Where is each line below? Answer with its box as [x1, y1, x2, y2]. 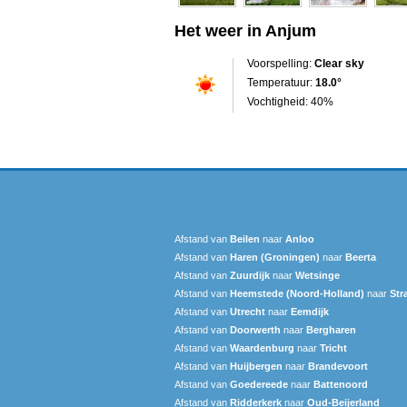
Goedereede [230, 378, 288, 390]
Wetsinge [295, 269, 340, 281]
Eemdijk [291, 305, 329, 317]
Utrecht [230, 305, 265, 317]
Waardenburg [230, 342, 294, 353]
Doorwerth [230, 323, 281, 335]
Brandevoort [308, 360, 368, 372]
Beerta [345, 251, 376, 263]
